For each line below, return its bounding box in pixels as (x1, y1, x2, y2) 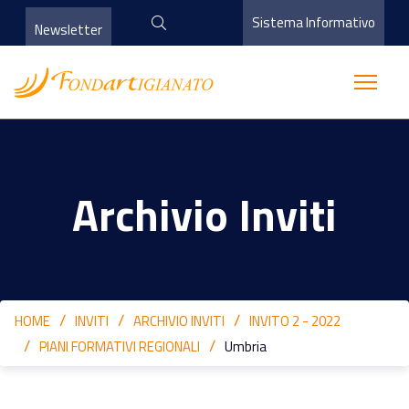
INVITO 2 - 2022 (249, 310, 341, 331)
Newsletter (34, 19, 102, 40)
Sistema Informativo (252, 12, 375, 33)
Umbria (225, 336, 267, 357)
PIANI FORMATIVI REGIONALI (39, 336, 200, 357)
